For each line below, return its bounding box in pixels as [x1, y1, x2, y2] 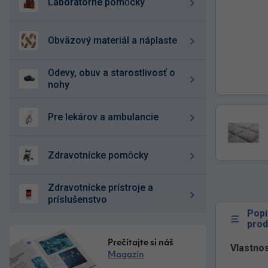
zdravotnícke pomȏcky [54, 149, 148, 161]
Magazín [108, 251, 144, 260]
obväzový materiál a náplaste [54, 34, 177, 46]
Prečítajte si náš [108, 239, 173, 248]
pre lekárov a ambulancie [54, 111, 159, 123]
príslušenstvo [48, 194, 107, 205]
